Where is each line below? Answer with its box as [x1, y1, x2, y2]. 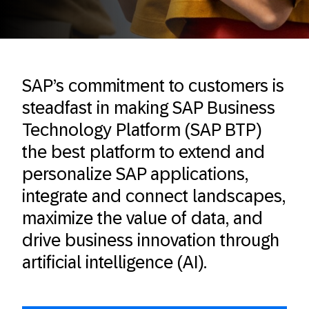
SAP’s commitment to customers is [22, 76, 284, 95]
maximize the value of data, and [22, 208, 263, 228]
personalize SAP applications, [22, 164, 248, 183]
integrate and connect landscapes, [22, 186, 286, 206]
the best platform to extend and [22, 142, 265, 161]
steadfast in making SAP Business [22, 98, 275, 117]
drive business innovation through [22, 230, 279, 250]
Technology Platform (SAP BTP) [22, 120, 261, 139]
